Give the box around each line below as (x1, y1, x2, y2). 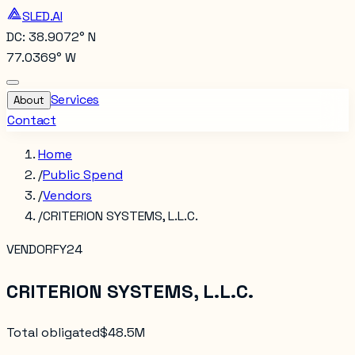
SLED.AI (22, 8, 63, 25)
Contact (7, 112, 56, 128)
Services (50, 91, 100, 108)
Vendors (43, 187, 92, 204)
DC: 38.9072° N (6, 29, 96, 45)
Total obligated (6, 323, 100, 341)
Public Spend (43, 166, 123, 183)
